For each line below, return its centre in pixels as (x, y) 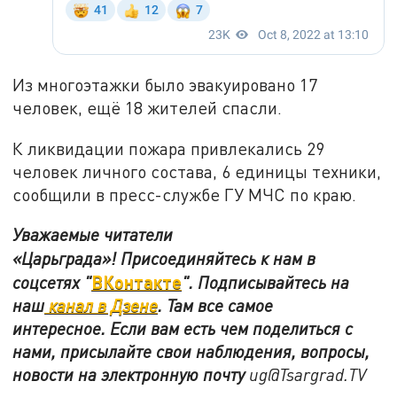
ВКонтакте (137, 282)
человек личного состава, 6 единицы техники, (197, 171)
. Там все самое (216, 306)
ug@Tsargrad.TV (308, 375)
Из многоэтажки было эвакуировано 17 (165, 84)
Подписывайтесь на (274, 283)
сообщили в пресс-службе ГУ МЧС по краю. (185, 194)
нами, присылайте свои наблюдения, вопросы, (191, 352)
